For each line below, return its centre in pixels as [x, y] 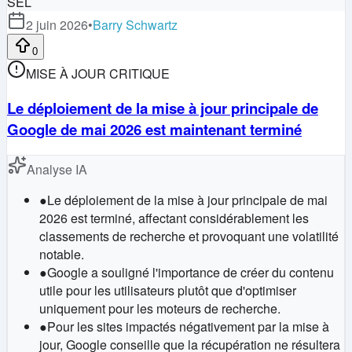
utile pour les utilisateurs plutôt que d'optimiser [168, 290]
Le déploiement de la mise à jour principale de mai [187, 200]
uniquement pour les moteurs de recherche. [160, 308]
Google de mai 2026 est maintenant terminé [154, 129]
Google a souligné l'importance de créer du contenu [191, 272]
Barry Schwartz [135, 25]
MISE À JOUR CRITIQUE [98, 74]
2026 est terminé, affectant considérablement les [174, 218]
